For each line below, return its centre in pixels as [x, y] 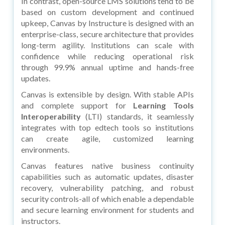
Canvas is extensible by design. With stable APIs [107, 94]
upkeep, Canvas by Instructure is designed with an [107, 23]
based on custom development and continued [107, 12]
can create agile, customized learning [107, 138]
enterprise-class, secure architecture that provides [107, 34]
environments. [45, 149]
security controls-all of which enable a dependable [107, 198]
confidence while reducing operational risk [107, 56]
